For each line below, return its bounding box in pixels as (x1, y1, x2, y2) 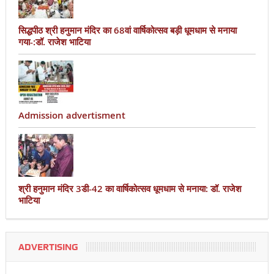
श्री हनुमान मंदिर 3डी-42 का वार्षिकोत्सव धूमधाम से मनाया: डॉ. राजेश (18, 182, 242, 195)
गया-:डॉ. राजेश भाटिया (18, 35, 91, 48)
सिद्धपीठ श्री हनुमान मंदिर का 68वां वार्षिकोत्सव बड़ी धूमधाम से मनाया (18, 23, 237, 37)
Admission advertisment (18, 108, 125, 122)
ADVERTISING (18, 241, 78, 253)
